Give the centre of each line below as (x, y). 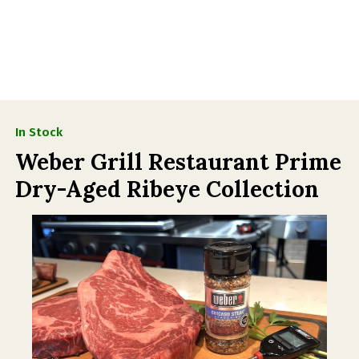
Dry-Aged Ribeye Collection (167, 189)
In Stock (39, 132)
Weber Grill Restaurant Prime (178, 162)
